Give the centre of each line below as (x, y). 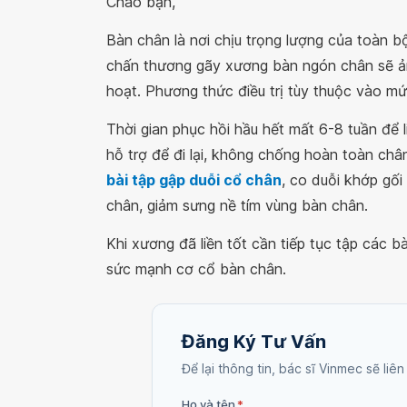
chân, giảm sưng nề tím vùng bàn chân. (237, 205)
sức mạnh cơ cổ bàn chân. (196, 269)
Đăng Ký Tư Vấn (254, 342)
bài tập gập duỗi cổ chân (194, 180)
